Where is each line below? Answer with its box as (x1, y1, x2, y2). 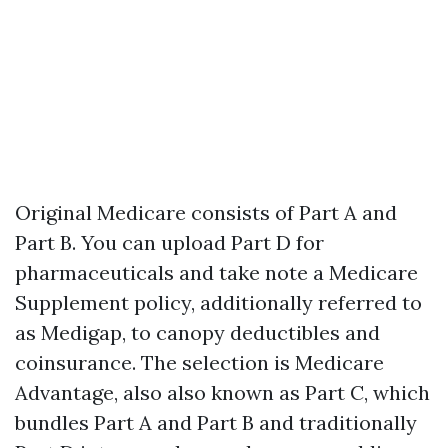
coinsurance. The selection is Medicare (15, 350, 384, 375)
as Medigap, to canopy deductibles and (15, 320, 380, 345)
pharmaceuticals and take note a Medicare (15, 260, 418, 285)
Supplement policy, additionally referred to (15, 290, 422, 315)
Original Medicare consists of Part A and (15, 200, 397, 225)
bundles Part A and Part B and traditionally (15, 410, 417, 435)
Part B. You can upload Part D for (15, 230, 324, 255)
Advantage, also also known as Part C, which (15, 380, 430, 405)
